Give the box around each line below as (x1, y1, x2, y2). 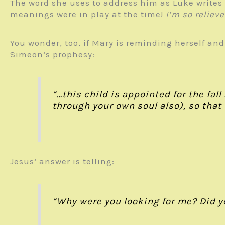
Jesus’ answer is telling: (10, 156, 115, 167)
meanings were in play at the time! (10, 9, 166, 20)
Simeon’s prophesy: (10, 49, 95, 60)
